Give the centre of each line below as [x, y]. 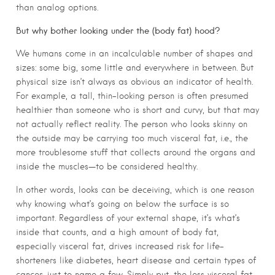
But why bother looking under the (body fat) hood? [118, 30]
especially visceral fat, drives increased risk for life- [120, 246]
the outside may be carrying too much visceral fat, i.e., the [132, 138]
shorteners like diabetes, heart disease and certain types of [136, 261]
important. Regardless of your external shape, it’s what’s [128, 218]
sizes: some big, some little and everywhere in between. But [135, 68]
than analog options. [57, 7]
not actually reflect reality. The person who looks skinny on [132, 124]
